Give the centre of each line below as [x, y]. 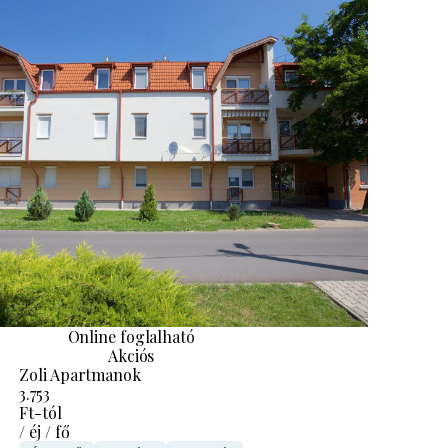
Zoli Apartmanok [80, 374]
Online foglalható [131, 336]
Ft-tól [40, 412]
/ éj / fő [44, 431]
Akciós [131, 355]
